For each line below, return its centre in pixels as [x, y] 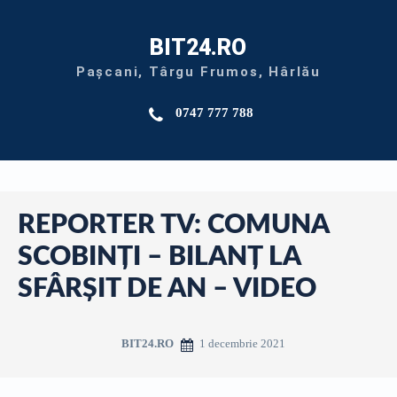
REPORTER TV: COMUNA [174, 225]
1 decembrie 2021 [242, 343]
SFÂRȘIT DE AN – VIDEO [167, 289]
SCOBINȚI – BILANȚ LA [160, 257]
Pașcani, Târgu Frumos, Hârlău [198, 72]
